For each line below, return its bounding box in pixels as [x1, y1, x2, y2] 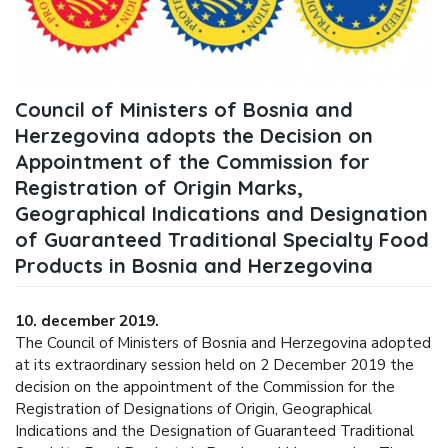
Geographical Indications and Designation [15, 200, 428, 226]
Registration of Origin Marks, [15, 174, 303, 200]
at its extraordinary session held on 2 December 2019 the [15, 355, 414, 376]
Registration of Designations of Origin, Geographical [15, 399, 372, 420]
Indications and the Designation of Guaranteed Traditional [15, 421, 414, 442]
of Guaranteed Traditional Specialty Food [15, 226, 429, 252]
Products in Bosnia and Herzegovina [15, 252, 373, 278]
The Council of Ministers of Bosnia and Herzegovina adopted [15, 333, 431, 354]
